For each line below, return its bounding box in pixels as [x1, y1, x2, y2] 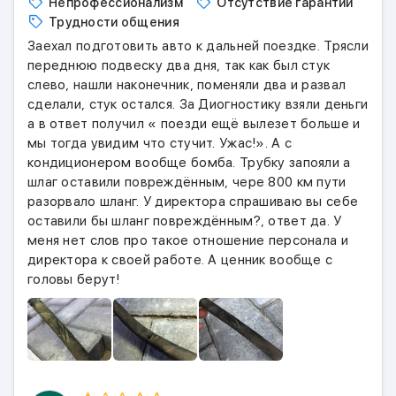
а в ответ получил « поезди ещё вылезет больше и [27, 116, 361, 132]
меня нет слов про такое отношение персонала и [27, 232, 348, 248]
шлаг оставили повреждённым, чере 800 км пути [27, 174, 346, 190]
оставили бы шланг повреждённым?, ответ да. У [27, 213, 342, 229]
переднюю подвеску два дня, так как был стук [27, 57, 331, 73]
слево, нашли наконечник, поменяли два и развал [27, 77, 346, 93]
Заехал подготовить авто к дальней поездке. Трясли [27, 38, 369, 54]
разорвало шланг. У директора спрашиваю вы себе [27, 194, 359, 209]
